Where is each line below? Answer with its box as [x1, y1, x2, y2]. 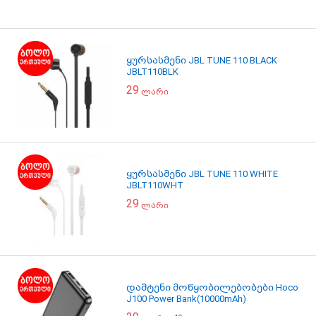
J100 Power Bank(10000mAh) [126, 293, 246, 304]
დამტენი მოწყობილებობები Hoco [126, 282, 298, 293]
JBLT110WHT [126, 180, 183, 190]
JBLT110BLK [126, 66, 178, 77]
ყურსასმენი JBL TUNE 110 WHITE [126, 169, 278, 179]
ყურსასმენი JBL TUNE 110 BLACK [126, 55, 277, 66]
